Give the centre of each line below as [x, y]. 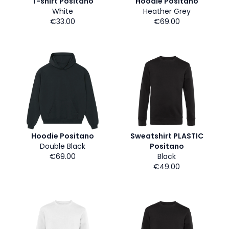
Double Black [62, 146]
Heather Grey [167, 11]
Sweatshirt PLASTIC [167, 136]
